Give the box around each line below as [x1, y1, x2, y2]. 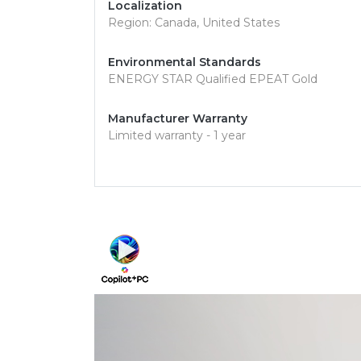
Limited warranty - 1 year [108, 128, 246, 143]
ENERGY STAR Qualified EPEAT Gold [108, 72, 317, 86]
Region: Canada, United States [108, 15, 280, 30]
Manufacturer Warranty [108, 111, 247, 126]
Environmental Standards [108, 55, 261, 69]
